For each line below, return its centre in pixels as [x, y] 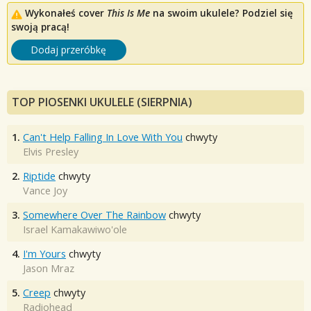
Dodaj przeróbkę [69, 50]
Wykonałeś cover [66, 13]
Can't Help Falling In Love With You [103, 137]
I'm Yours [44, 254]
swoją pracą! [40, 27]
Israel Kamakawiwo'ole [75, 230]
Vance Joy [45, 191]
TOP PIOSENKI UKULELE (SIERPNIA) [102, 102]
